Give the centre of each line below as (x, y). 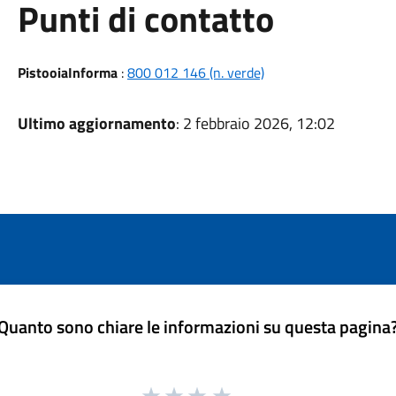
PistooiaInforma (67, 72)
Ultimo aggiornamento (96, 123)
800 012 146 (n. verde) (195, 72)
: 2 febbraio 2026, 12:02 (255, 123)
